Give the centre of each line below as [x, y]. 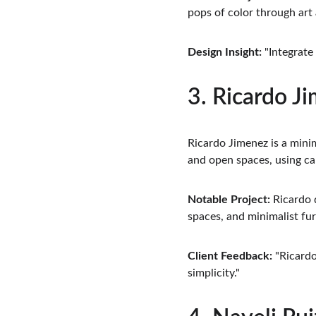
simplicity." [214, 273]
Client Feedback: [230, 256]
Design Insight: [225, 52]
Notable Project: [229, 200]
